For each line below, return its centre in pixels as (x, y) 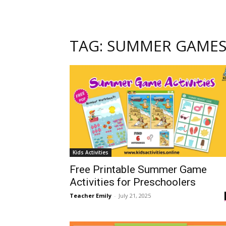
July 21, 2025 (135, 196)
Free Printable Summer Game (138, 170)
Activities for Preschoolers (133, 182)
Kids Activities (91, 153)
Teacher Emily (91, 196)
